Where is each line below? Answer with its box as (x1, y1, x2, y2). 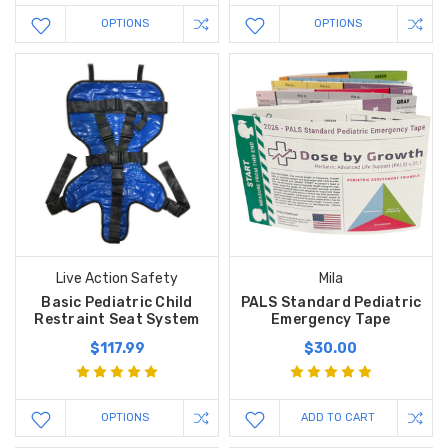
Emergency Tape (271, 310, 391, 328)
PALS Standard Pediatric (240, 293, 422, 311)
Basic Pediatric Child (41, 293, 193, 311)
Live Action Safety (56, 269, 178, 287)
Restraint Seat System (34, 310, 200, 328)
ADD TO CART (301, 410, 376, 424)
